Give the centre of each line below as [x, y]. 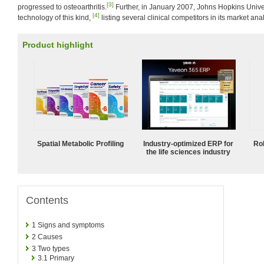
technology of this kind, [55, 18]
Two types [54, 248]
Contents [47, 200]
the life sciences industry [189, 152]
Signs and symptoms [71, 225]
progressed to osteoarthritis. [62, 7]
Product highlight [58, 45]
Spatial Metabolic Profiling [81, 143]
